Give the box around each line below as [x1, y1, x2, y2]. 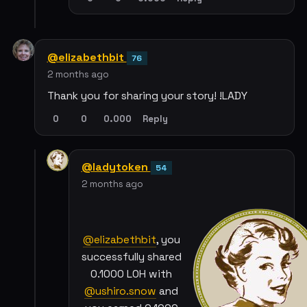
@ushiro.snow [84, 284, 157, 299]
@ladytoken [81, 160, 151, 175]
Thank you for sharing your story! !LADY [47, 88, 247, 103]
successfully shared [81, 250, 182, 265]
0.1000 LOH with [90, 267, 173, 282]
